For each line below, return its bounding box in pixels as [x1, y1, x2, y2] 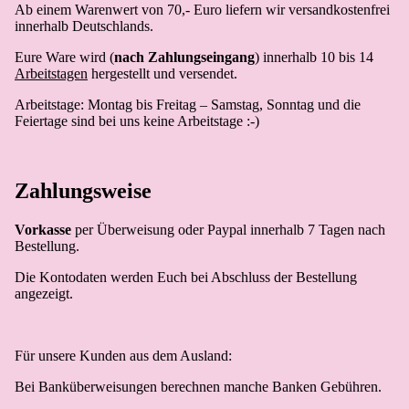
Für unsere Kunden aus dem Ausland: [15, 347, 232, 363]
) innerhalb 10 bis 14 [255, 48, 373, 65]
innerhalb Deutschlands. [15, 17, 153, 34]
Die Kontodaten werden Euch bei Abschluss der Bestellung [15, 268, 357, 285]
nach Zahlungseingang [114, 48, 255, 65]
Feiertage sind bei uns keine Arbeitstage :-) [15, 112, 259, 129]
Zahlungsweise [15, 178, 152, 203]
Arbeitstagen [15, 65, 88, 81]
